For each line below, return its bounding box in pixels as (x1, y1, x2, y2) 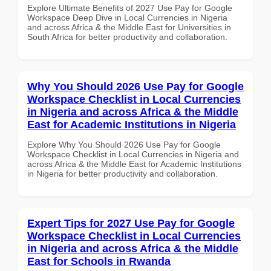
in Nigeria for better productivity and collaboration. (27, 168, 218, 178)
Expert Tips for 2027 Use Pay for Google (27, 217, 235, 229)
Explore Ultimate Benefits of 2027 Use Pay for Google (27, 2, 232, 13)
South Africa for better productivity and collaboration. (27, 31, 227, 42)
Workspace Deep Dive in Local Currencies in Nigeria (27, 12, 227, 22)
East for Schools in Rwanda (27, 255, 171, 267)
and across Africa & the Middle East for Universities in (27, 22, 231, 32)
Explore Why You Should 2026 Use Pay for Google (27, 139, 221, 149)
